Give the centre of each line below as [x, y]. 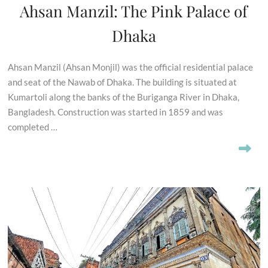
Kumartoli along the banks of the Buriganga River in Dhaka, [124, 97]
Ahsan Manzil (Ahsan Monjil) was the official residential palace [131, 67]
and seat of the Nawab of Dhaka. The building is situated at [123, 82]
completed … [33, 127]
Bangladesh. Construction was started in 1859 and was [116, 112]
